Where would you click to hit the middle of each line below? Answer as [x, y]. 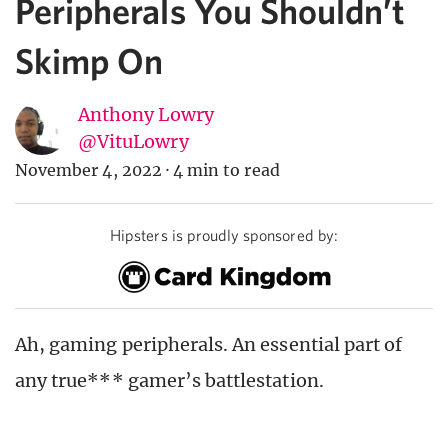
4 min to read [226, 170]
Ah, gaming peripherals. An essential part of [209, 344]
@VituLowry [133, 142]
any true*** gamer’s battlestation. [169, 380]
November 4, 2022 [88, 170]
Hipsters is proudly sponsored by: [224, 235]
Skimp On [89, 61]
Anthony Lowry [146, 115]
